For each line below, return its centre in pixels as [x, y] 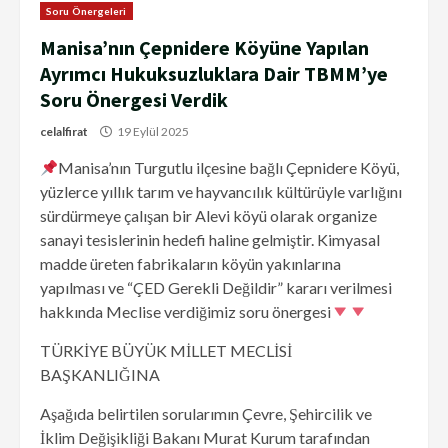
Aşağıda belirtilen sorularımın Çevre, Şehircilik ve [206, 413]
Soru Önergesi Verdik [134, 99]
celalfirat [64, 131]
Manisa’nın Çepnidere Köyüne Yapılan [204, 47]
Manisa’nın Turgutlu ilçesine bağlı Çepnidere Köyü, [229, 167]
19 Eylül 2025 [153, 131]
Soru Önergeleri [86, 10]
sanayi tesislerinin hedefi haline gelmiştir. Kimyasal [210, 239]
